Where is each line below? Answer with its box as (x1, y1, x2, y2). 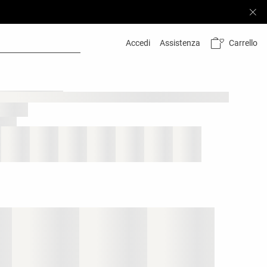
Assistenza (160, 38, 200, 48)
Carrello (229, 38, 257, 48)
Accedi (126, 38, 150, 48)
